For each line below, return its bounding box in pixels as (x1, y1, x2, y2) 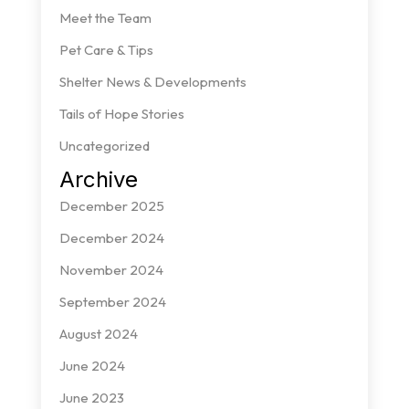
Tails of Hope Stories (58, 104, 184, 122)
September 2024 (58, 292, 166, 310)
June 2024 (58, 356, 125, 374)
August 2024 (58, 324, 138, 342)
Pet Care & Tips (58, 40, 153, 58)
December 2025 (58, 196, 164, 215)
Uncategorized (58, 136, 150, 154)
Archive (58, 165, 138, 193)
